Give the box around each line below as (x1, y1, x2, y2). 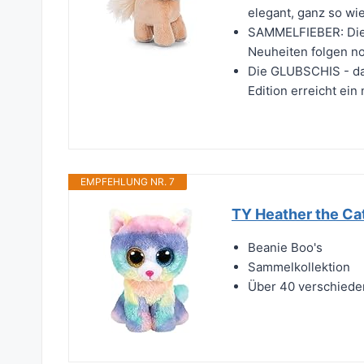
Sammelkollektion (248, 259, 350, 275)
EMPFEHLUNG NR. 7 (80, 175, 175, 188)
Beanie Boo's (248, 240, 323, 256)
